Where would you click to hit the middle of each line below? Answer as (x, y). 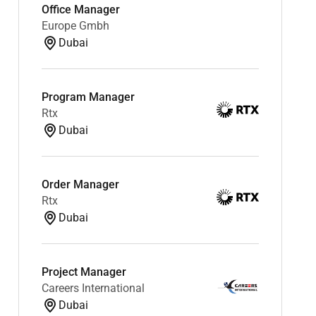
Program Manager (88, 97)
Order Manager (80, 184)
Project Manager (84, 272)
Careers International (93, 288)
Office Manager (80, 9)
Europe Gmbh (75, 25)
